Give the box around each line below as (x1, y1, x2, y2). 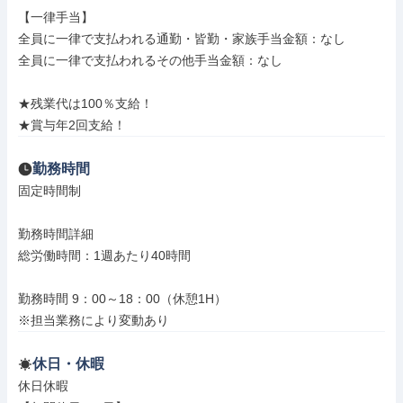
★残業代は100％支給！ (18, 96, 153, 111)
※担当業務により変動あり (18, 313, 169, 327)
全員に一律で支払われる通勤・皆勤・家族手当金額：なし (18, 31, 345, 46)
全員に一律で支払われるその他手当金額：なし (18, 53, 282, 67)
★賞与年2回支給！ (18, 118, 126, 132)
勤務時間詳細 (18, 227, 94, 241)
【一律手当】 (18, 10, 94, 24)
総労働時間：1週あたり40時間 (18, 248, 191, 263)
